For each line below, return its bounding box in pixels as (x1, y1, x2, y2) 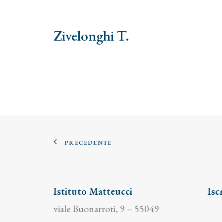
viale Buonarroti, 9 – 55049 (54, 202, 159, 215)
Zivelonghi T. (54, 26, 129, 45)
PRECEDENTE (64, 138, 112, 147)
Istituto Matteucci (54, 185, 132, 198)
